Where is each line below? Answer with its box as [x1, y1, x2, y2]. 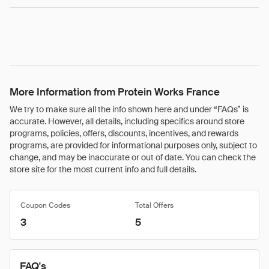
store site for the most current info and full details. [10, 164, 196, 175]
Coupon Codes [20, 201, 70, 210]
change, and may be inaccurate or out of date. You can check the [10, 152, 256, 163]
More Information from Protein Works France [10, 85, 220, 98]
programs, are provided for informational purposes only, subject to [10, 140, 257, 151]
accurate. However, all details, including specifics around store [10, 116, 244, 127]
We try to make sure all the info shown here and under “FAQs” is [10, 104, 249, 115]
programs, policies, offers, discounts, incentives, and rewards [10, 128, 238, 139]
